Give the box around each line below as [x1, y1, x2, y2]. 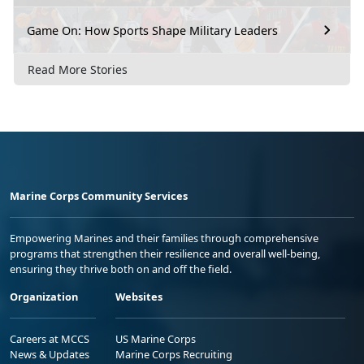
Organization [10, 288, 78, 304]
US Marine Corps [115, 331, 196, 346]
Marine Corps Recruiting [115, 346, 232, 362]
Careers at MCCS [10, 331, 89, 346]
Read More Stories [28, 61, 128, 77]
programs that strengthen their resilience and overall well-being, [10, 245, 320, 261]
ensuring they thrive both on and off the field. [10, 261, 232, 276]
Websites [115, 288, 162, 304]
